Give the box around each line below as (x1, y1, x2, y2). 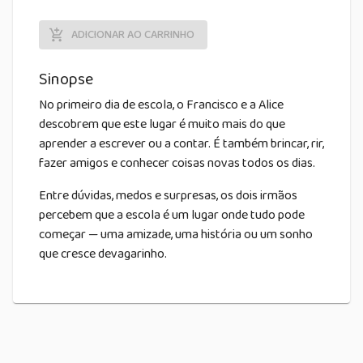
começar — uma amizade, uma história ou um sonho (39, 224, 313, 246)
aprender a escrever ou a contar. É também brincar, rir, (39, 134, 324, 155)
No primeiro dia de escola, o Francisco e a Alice (39, 95, 284, 116)
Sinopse (39, 66, 93, 93)
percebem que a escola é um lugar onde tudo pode (39, 205, 305, 226)
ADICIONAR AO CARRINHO (71, 26, 194, 45)
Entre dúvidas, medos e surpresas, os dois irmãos (39, 186, 297, 207)
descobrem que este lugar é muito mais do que (39, 114, 285, 135)
